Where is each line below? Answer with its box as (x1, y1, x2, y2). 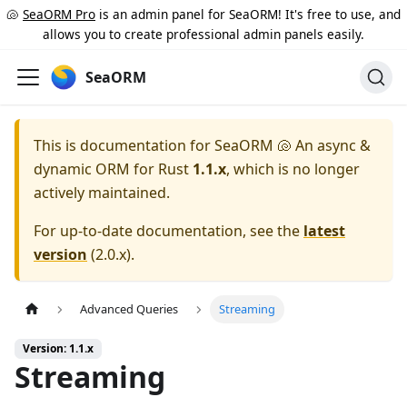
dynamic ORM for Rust (34, 159, 189, 179)
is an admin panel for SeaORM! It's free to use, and (95, 5, 401, 23)
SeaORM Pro (23, 5, 95, 23)
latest (303, 221, 345, 241)
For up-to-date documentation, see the (34, 221, 303, 241)
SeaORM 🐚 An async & (214, 135, 371, 155)
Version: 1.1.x (23, 341, 94, 357)
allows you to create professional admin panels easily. (43, 25, 364, 43)
